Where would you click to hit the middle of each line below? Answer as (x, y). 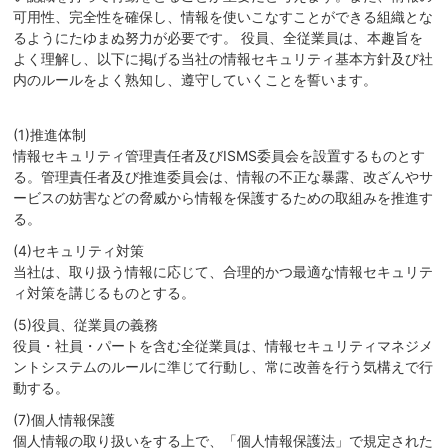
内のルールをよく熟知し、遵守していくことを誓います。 (195, 80)
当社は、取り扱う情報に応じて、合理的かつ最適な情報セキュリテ (223, 271)
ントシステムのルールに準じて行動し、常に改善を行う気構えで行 (223, 367)
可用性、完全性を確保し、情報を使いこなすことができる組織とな (223, 17)
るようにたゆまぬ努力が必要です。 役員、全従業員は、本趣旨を (218, 38)
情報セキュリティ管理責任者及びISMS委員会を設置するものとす (219, 155)
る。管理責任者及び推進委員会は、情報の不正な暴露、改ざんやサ (223, 176)
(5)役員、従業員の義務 (86, 325)
